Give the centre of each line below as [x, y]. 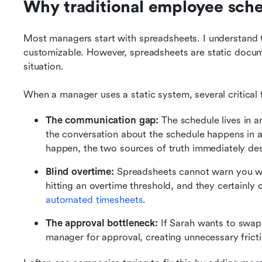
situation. [44, 66]
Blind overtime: [80, 172]
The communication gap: [102, 120]
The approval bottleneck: [102, 223]
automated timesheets [94, 200]
